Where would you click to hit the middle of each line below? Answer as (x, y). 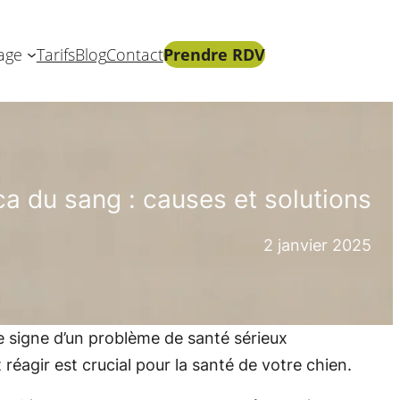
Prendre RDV (214, 54)
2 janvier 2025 (317, 245)
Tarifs (55, 54)
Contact (134, 54)
